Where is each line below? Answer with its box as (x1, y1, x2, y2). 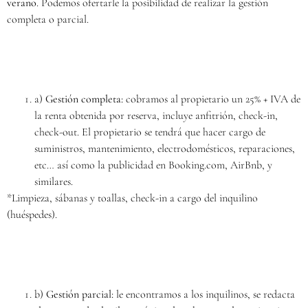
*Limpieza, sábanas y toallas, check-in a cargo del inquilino (7, 191, 258, 205)
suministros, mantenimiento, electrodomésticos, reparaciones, (34, 142, 295, 155)
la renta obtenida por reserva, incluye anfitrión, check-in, (34, 109, 278, 122)
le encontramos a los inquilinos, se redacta (113, 287, 295, 301)
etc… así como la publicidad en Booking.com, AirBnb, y (34, 158, 272, 172)
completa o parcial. (7, 12, 89, 26)
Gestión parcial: (46, 287, 113, 301)
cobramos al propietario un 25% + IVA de (123, 92, 300, 106)
